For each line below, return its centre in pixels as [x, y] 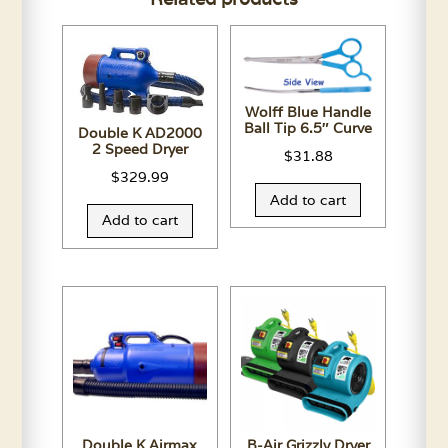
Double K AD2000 [139, 133]
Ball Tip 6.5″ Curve [308, 128]
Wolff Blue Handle [308, 112]
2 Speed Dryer [139, 149]
